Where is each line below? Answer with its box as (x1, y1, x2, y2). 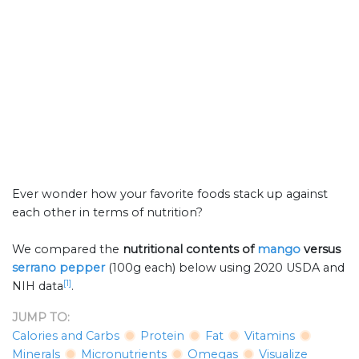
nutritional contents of (123, 242, 257, 257)
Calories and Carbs (12, 329, 119, 344)
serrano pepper (12, 260, 105, 276)
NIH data (12, 279, 63, 294)
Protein (140, 329, 184, 344)
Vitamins (244, 329, 295, 344)
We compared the (12, 242, 123, 257)
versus (301, 242, 341, 257)
